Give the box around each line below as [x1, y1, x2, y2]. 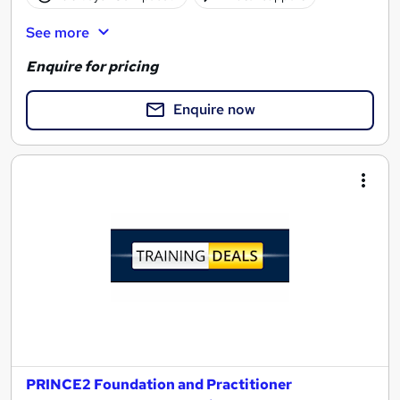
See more [26, 23, 89, 43]
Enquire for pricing [26, 57, 158, 77]
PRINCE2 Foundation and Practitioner [26, 374, 292, 394]
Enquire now [173, 100, 255, 120]
